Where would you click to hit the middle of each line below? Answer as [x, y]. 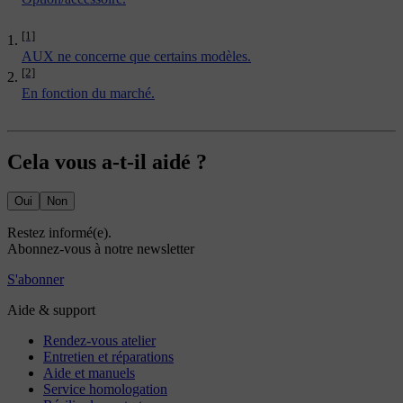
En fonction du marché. [88, 93]
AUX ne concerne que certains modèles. [136, 57]
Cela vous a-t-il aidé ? [107, 161]
